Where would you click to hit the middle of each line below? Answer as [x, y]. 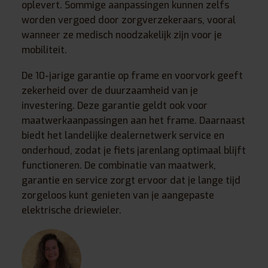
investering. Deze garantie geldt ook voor [115, 106]
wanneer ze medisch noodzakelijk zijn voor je [122, 35]
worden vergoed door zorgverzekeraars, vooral [129, 20]
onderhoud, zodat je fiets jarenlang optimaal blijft [134, 151]
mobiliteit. [44, 50]
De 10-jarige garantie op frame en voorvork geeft [132, 76]
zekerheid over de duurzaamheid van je [110, 91]
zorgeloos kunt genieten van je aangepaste [118, 196]
